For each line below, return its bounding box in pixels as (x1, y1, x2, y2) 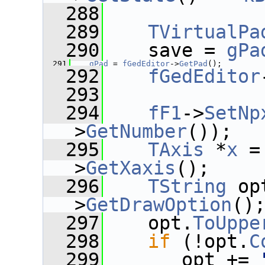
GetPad (179, 59, 208, 68)
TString (148, 176, 227, 197)
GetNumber (86, 121, 187, 142)
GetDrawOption (86, 194, 232, 215)
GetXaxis (86, 157, 176, 179)
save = (103, 40, 227, 61)
